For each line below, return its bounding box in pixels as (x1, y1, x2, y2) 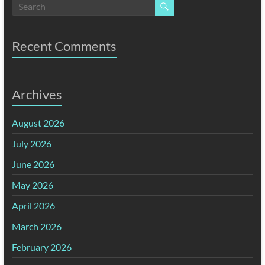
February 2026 (11, 241, 72, 253)
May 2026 (11, 179, 53, 190)
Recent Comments (11, 37, 117, 54)
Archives (11, 86, 62, 102)
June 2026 (11, 158, 54, 170)
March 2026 (11, 220, 62, 232)
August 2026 (11, 117, 64, 128)
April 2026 (11, 199, 55, 211)
